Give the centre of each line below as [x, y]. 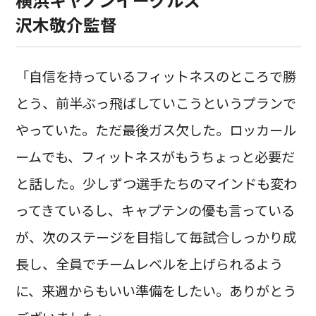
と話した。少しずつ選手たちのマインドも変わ [156, 183]
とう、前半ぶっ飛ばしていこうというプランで [156, 103]
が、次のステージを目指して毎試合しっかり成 [156, 237]
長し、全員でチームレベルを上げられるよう [149, 263]
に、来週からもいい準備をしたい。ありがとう [156, 290]
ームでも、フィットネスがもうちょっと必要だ [155, 156]
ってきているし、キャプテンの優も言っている [155, 210]
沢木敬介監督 [66, 24]
